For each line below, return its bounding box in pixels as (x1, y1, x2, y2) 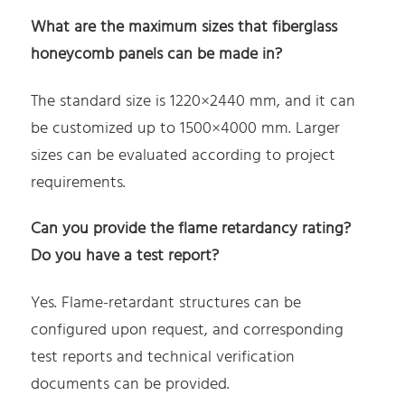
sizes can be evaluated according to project (31, 142, 336, 169)
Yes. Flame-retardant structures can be (31, 289, 302, 316)
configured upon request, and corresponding (31, 316, 344, 344)
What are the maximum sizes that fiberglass (31, 14, 338, 41)
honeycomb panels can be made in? (31, 41, 283, 68)
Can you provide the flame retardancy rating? (31, 216, 352, 243)
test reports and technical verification (31, 344, 296, 371)
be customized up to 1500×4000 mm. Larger (31, 115, 341, 142)
